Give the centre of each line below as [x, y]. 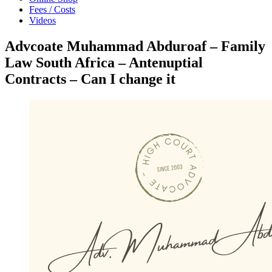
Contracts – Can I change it [90, 79]
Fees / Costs [52, 9]
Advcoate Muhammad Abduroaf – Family [135, 46]
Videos [42, 20]
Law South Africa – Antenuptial [104, 62]
